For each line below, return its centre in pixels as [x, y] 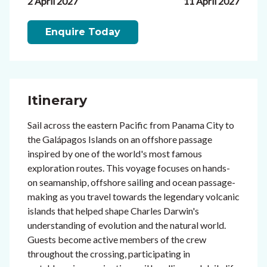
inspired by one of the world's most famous [115, 154]
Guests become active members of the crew [117, 240]
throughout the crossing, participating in [109, 254]
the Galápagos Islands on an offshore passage [120, 139]
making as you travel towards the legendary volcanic [133, 197]
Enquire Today [83, 32]
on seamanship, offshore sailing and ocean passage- [131, 182]
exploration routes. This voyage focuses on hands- [129, 168]
